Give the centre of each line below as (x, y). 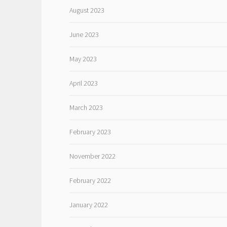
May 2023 (83, 59)
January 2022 (88, 204)
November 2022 (92, 156)
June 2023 (84, 34)
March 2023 (86, 107)
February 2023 (90, 131)
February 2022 (90, 180)
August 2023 (87, 10)
